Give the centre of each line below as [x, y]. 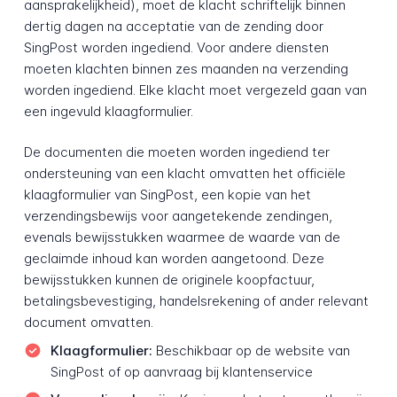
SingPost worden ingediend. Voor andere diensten [176, 47]
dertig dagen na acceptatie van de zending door [173, 26]
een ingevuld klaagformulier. [108, 111]
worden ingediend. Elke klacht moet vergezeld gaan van [195, 90]
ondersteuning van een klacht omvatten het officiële [184, 174]
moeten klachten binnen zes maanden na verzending [186, 68]
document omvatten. [88, 323]
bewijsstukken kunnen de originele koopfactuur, [169, 280]
